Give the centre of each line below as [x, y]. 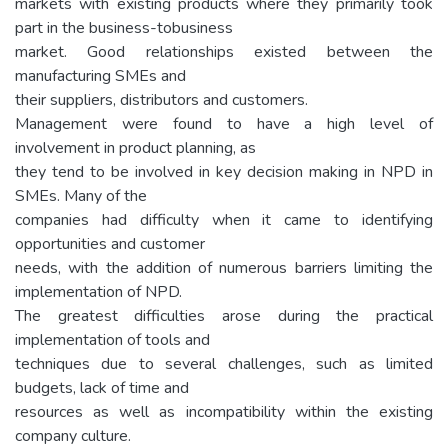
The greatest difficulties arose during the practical [224, 315]
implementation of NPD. [98, 291]
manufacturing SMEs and [100, 75]
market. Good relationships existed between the [224, 51]
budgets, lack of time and [102, 387]
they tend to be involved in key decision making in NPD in [224, 171]
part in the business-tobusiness [124, 27]
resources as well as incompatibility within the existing [224, 411]
